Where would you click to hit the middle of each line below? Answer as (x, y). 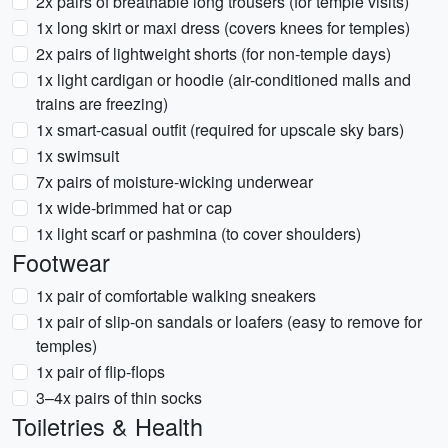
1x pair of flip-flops (100, 371)
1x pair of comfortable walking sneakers (176, 295)
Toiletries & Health (107, 426)
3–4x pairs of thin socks (119, 397)
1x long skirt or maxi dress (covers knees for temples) (223, 27)
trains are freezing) (102, 103)
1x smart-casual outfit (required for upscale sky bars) (220, 129)
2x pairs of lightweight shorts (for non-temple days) (213, 53)
